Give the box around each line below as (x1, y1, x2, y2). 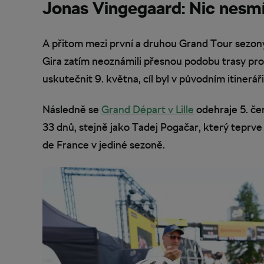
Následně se (42, 103, 101, 116)
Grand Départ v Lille (101, 103, 194, 116)
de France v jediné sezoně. (42, 138, 165, 151)
